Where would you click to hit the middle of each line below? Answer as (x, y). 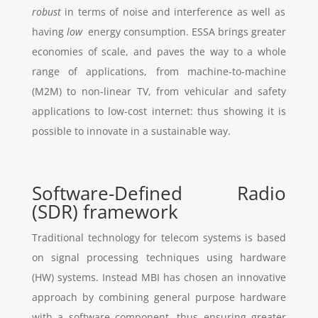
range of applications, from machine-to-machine (159, 71)
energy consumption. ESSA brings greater (187, 31)
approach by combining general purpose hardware (159, 297)
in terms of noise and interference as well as (173, 11)
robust (46, 11)
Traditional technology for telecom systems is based (159, 237)
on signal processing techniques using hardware (159, 257)
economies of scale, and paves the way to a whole (159, 51)
